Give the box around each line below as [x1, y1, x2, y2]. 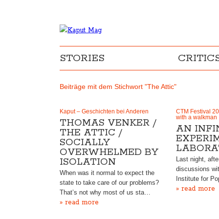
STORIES [60, 52, 105, 65]
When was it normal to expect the [60, 169, 154, 176]
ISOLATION [60, 156, 116, 168]
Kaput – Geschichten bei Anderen [60, 108, 149, 115]
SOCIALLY [60, 136, 110, 149]
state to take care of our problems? [60, 179, 159, 186]
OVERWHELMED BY [60, 146, 158, 158]
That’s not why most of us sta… [60, 189, 151, 196]
